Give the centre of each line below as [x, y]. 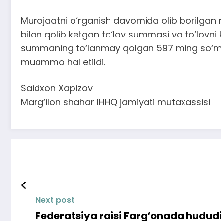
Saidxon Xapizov [57, 88]
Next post [55, 200]
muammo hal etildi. [63, 62]
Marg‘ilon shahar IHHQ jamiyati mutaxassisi [115, 102]
